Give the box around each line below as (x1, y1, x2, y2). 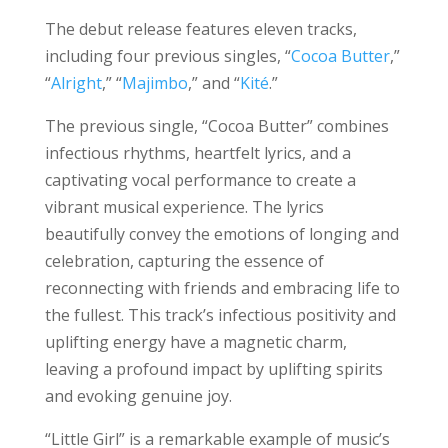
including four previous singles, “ (44, 44, 291, 67)
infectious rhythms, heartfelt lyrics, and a (44, 141, 351, 164)
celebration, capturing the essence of (44, 249, 324, 272)
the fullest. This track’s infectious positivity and (44, 303, 396, 326)
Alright (50, 71, 102, 94)
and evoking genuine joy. (44, 384, 232, 407)
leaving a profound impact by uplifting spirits (44, 357, 383, 380)
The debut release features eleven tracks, (44, 17, 357, 40)
